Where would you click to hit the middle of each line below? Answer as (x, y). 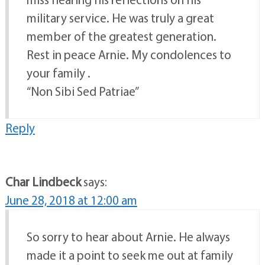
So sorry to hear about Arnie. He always (128, 237)
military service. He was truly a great (120, 18)
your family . (58, 73)
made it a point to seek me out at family (130, 255)
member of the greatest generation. (121, 36)
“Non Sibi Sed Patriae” (83, 91)
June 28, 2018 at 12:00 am (71, 200)
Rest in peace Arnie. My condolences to (129, 55)
